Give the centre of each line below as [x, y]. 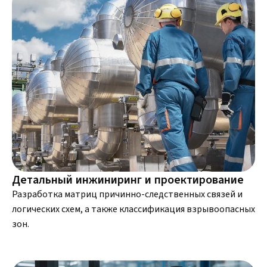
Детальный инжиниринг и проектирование [128, 179]
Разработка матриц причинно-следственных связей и [127, 194]
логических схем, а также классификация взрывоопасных [133, 209]
